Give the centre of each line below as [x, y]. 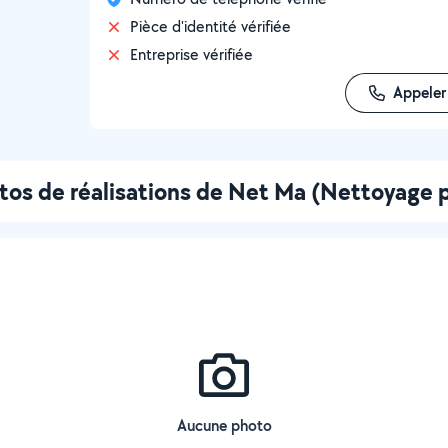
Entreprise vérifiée [191, 54]
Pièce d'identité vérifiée [210, 26]
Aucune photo [224, 425]
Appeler [419, 92]
